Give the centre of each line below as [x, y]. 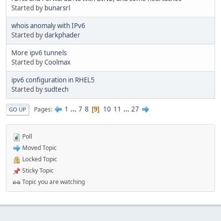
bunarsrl [57, 8]
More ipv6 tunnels [39, 53]
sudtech [56, 90]
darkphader [62, 35]
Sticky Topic [37, 171]
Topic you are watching [53, 182]
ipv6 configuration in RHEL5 [53, 80]
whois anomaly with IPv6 [48, 26]
